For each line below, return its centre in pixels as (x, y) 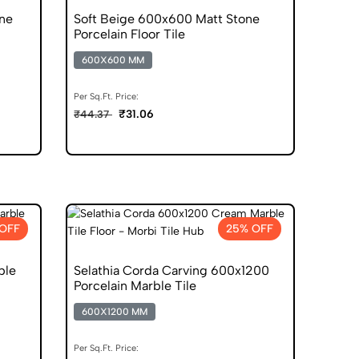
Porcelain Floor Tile (129, 34)
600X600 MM (113, 60)
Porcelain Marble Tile (135, 285)
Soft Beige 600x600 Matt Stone (167, 18)
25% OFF (250, 228)
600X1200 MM (115, 311)
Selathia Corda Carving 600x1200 (171, 270)
